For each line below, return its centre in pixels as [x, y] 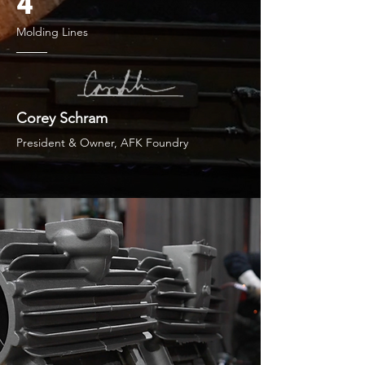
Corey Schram [62, 118]
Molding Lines [52, 32]
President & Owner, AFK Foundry [102, 143]
